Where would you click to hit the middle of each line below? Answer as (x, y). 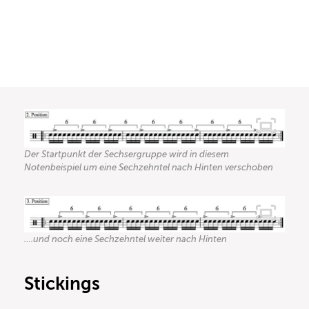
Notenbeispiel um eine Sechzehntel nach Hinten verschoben (149, 168)
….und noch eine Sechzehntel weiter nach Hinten (126, 239)
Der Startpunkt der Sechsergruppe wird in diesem (127, 154)
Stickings (62, 284)
